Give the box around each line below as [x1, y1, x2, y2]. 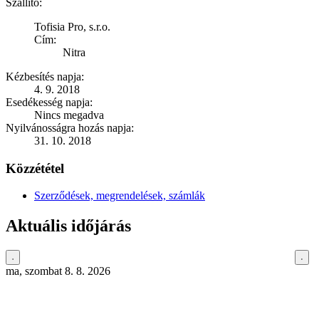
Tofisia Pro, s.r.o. [34, 20, 110, 33]
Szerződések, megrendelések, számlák [34, 189, 205, 202]
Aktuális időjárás [6, 216, 131, 236]
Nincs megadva [34, 108, 104, 121]
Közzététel [6, 160, 64, 176]
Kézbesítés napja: [6, 70, 84, 83]
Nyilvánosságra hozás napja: [6, 121, 134, 134]
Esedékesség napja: [6, 95, 93, 108]
